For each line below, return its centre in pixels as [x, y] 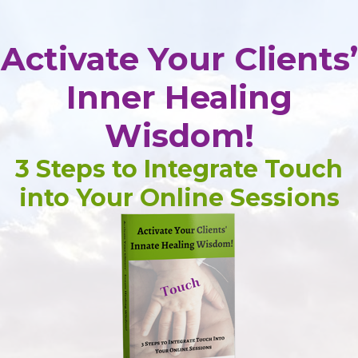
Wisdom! [179, 135]
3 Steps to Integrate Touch [179, 169]
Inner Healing [179, 97]
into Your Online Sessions [179, 198]
